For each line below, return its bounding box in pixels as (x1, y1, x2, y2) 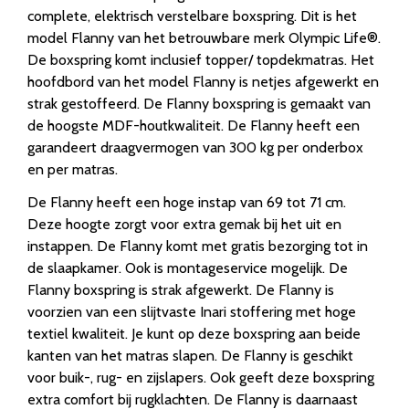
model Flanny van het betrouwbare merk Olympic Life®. (27, 29, 381, 47)
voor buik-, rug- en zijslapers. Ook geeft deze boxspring (27, 369, 374, 387)
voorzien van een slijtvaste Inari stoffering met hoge (27, 303, 356, 321)
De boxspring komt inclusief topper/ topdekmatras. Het (27, 51, 374, 69)
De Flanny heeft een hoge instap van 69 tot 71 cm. (27, 194, 346, 212)
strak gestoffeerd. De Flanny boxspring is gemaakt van (27, 95, 371, 113)
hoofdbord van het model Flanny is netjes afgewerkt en (27, 73, 379, 91)
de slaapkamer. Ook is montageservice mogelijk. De (27, 259, 348, 278)
